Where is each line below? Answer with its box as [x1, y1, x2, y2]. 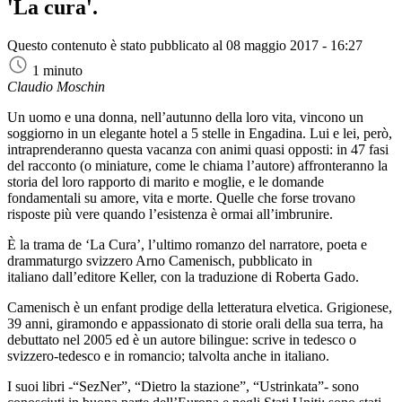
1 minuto [32, 63, 83, 79]
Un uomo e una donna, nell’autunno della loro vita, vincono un [7, 109, 363, 126]
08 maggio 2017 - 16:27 [226, 38, 363, 54]
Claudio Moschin [7, 79, 105, 95]
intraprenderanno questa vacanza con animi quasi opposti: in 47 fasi [7, 142, 389, 158]
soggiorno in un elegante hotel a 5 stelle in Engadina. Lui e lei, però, [7, 126, 392, 142]
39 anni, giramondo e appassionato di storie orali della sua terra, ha [7, 316, 383, 332]
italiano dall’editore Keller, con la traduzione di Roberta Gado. [7, 269, 359, 285]
